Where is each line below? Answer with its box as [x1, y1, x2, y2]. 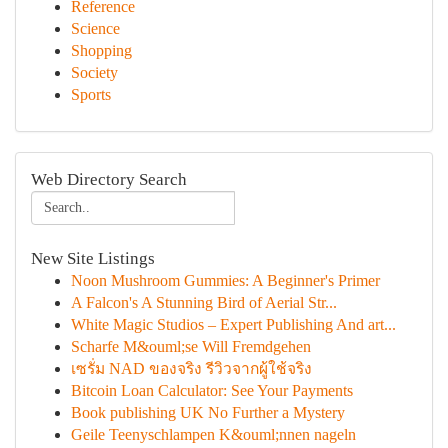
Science [71, 20, 120, 37]
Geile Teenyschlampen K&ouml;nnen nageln [71, 426, 356, 443]
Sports [71, 86, 111, 103]
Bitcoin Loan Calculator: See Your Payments [71, 382, 353, 399]
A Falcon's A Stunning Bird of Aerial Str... [71, 294, 337, 311]
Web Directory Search [31, 170, 187, 189]
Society [71, 64, 118, 81]
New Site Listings [31, 249, 155, 268]
